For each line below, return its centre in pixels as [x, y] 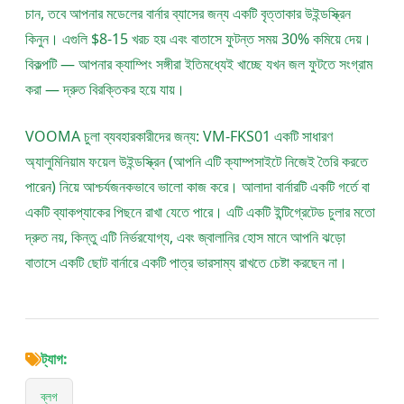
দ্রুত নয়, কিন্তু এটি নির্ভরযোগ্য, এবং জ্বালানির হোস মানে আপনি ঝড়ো [185, 238]
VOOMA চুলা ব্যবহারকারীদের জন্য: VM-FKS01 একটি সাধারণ [179, 137]
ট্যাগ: [55, 359]
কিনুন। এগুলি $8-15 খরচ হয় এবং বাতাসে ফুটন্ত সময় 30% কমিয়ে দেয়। [198, 39]
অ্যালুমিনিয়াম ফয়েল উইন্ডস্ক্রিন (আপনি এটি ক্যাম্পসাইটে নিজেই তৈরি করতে [197, 162]
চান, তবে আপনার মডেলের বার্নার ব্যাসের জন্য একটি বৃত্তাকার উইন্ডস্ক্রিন [188, 14]
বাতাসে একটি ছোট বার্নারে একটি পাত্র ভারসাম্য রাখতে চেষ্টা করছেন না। [186, 263]
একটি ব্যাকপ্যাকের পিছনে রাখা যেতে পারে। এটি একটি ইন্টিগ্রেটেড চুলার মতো [200, 212]
